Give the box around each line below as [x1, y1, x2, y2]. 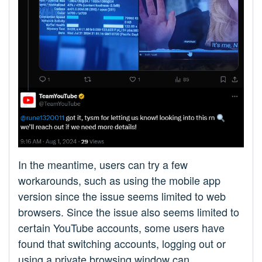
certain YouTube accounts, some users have [18, 220, 225, 236]
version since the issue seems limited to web [18, 188, 226, 204]
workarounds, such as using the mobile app [18, 173, 220, 188]
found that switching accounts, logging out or [18, 236, 226, 251]
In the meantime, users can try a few [18, 157, 188, 173]
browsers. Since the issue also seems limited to [18, 204, 239, 220]
